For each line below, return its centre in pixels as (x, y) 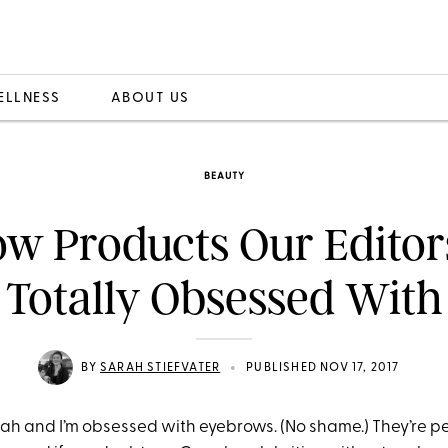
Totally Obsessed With (224, 298)
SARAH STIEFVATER (160, 367)
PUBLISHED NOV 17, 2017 (323, 367)
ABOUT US (150, 98)
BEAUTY (224, 176)
